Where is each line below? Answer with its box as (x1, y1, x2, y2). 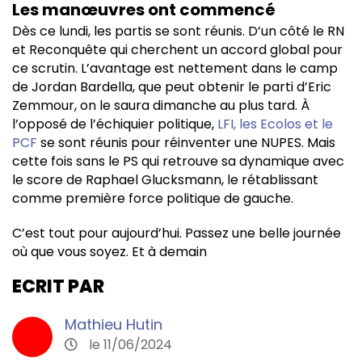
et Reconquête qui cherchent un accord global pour (12, 40, 343, 59)
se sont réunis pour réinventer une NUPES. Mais (37, 133, 335, 152)
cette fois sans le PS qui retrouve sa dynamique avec (12, 151, 344, 170)
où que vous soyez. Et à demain (12, 242, 210, 261)
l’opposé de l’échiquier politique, (12, 114, 214, 133)
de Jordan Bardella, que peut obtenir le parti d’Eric (12, 77, 331, 96)
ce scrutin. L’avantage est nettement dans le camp (12, 58, 338, 78)
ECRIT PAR (12, 273, 104, 299)
